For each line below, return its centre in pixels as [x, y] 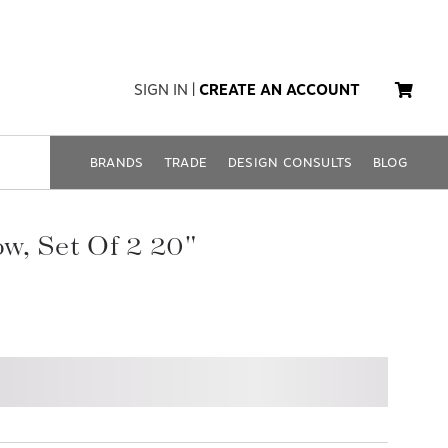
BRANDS [116, 162]
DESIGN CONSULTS [290, 162]
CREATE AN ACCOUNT [279, 90]
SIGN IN [161, 90]
